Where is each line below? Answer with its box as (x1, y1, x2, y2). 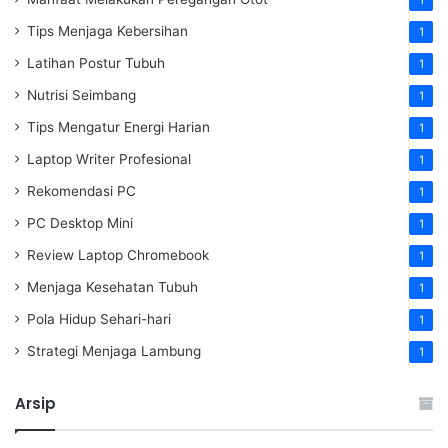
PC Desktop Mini (27, 214, 133, 231)
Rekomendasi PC (27, 182, 136, 199)
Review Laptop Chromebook (27, 246, 209, 263)
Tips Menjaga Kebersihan (27, 22, 188, 39)
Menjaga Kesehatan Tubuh (27, 278, 198, 295)
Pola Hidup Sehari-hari (27, 310, 171, 327)
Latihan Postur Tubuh (27, 54, 165, 71)
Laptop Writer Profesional (27, 150, 191, 167)
